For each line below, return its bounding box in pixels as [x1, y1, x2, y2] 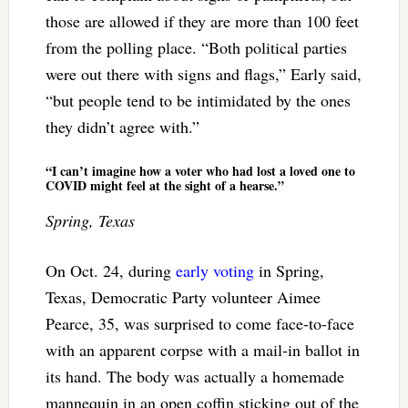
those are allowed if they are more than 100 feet [45, 9, 359, 32]
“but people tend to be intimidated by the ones [45, 88, 351, 111]
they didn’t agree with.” [45, 115, 199, 138]
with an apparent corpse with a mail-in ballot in [45, 338, 360, 361]
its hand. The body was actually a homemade [45, 364, 344, 387]
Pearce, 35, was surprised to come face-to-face [45, 311, 354, 334]
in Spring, [253, 259, 324, 281]
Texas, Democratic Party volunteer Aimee [45, 285, 321, 308]
